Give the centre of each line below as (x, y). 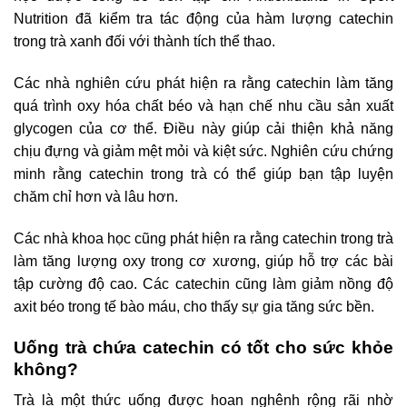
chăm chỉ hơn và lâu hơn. (96, 197)
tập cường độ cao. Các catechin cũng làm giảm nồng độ (203, 284)
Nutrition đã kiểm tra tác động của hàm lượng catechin (203, 19)
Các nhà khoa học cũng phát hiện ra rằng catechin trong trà (203, 239)
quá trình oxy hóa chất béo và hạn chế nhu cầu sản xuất (203, 106)
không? (46, 369)
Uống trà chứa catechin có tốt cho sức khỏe (203, 347)
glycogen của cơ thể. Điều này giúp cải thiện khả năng (203, 129)
